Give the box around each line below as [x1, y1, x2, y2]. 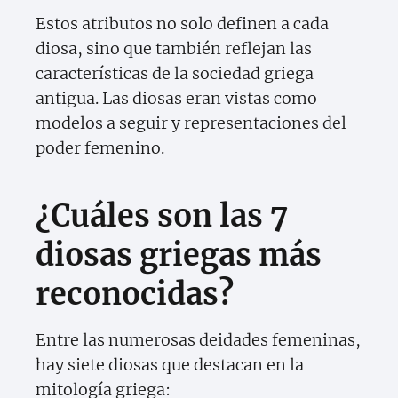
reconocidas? [36, 275, 234, 314]
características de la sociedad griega [36, 63, 314, 84]
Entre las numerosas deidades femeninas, [36, 330, 361, 351]
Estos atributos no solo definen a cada [36, 13, 329, 35]
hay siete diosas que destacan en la [36, 354, 304, 376]
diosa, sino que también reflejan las [36, 38, 312, 60]
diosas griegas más [36, 236, 322, 275]
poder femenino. [36, 138, 164, 159]
